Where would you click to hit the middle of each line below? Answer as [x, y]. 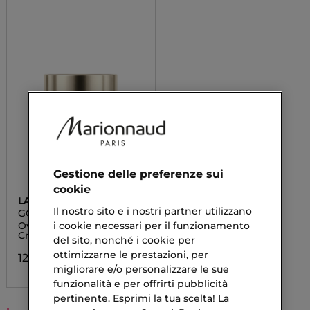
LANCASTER [48, 201]
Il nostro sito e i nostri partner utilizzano [153, 211]
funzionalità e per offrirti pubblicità [140, 283]
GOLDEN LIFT [51, 213]
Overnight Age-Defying [77, 226]
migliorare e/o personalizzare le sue [141, 269]
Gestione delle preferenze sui [138, 174]
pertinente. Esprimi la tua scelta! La [141, 298]
